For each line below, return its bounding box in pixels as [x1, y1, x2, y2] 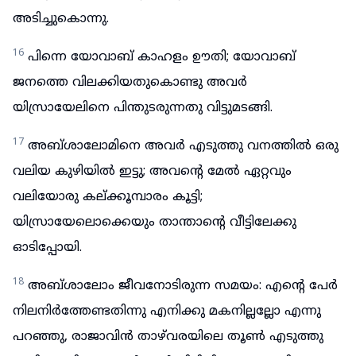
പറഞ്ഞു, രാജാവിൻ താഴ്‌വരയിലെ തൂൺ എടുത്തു [13, 329, 323, 345]
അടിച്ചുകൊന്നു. [13, 11, 109, 27]
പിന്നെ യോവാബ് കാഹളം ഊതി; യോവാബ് [28, 49, 296, 65]
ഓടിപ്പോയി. [13, 240, 82, 256]
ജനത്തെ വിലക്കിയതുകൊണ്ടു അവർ [13, 75, 247, 91]
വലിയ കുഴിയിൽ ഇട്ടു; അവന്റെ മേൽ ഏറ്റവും [13, 164, 292, 180]
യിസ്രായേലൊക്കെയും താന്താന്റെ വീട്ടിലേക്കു [13, 215, 296, 230]
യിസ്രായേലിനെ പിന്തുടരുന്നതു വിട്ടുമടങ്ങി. [13, 100, 273, 116]
